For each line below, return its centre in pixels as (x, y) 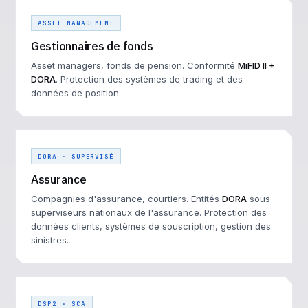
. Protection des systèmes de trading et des (149, 79)
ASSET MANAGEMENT (76, 23)
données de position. (76, 93)
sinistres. (50, 240)
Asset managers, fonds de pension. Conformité (134, 65)
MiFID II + (256, 65)
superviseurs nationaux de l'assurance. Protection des (149, 212)
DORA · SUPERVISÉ (76, 156)
